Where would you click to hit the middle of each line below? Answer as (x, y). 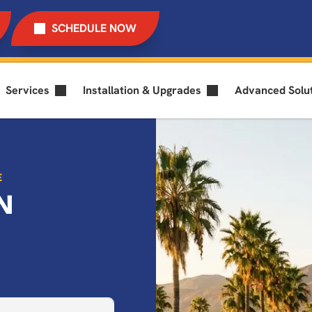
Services (28, 90)
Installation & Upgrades (142, 90)
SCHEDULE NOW (94, 28)
